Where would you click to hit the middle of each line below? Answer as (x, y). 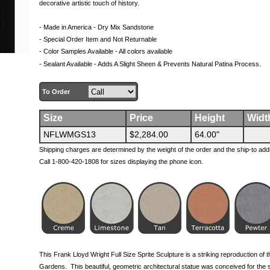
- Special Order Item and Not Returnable (98, 39)
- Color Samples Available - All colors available (105, 51)
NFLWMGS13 (69, 134)
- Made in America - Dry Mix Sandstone (96, 27)
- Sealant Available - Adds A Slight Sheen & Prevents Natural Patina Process (149, 64)
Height (209, 118)
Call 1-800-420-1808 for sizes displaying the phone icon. (121, 162)
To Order (56, 92)
